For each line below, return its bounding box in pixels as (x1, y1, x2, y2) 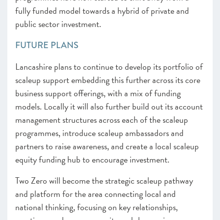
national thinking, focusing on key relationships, (15, 200, 178, 214)
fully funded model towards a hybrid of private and (15, 4, 189, 17)
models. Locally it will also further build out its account (15, 100, 203, 113)
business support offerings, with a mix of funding (15, 86, 181, 100)
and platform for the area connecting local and (15, 187, 176, 200)
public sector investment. (15, 17, 103, 30)
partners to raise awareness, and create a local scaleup (15, 139, 199, 153)
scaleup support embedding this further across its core (15, 73, 200, 86)
